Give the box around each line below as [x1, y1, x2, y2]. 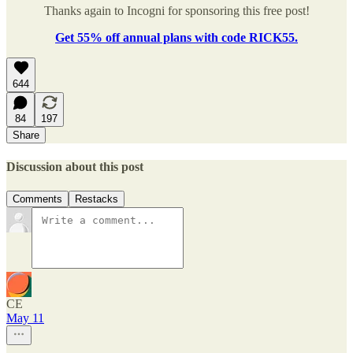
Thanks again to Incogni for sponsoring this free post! [43, 3, 310, 17]
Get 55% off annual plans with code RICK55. [55, 30, 298, 44]
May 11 [6, 311, 44, 325]
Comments [13, 193, 62, 206]
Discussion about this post [6, 159, 143, 173]
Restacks [75, 193, 118, 206]
